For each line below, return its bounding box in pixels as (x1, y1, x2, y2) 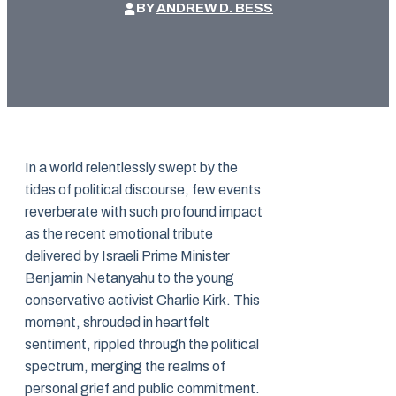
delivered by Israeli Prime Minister (25, 248, 230, 264)
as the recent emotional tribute (25, 226, 213, 242)
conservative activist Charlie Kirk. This (25, 293, 260, 308)
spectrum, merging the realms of (25, 359, 225, 375)
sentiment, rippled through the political (25, 337, 259, 353)
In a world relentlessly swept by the (25, 160, 238, 176)
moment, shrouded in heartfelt (25, 315, 209, 331)
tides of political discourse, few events (25, 182, 261, 198)
